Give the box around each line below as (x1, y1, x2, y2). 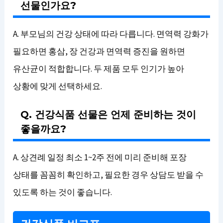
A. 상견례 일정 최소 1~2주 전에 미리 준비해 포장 (13, 152, 187, 163)
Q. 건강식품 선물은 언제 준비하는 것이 (20, 109, 197, 120)
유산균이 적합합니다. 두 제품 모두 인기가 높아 (13, 63, 185, 74)
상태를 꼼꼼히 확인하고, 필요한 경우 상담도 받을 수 (13, 169, 204, 180)
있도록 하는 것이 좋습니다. (13, 187, 112, 198)
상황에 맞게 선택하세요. (13, 81, 103, 92)
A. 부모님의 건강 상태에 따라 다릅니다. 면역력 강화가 (13, 28, 209, 39)
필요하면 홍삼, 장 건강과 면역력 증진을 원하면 (13, 46, 186, 57)
